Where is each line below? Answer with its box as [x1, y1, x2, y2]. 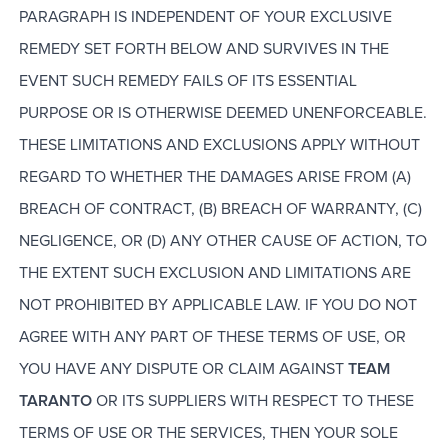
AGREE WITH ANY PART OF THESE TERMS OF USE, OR [18, 329, 406, 346]
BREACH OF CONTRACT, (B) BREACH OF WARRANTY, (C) [18, 201, 422, 218]
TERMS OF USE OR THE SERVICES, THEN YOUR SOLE [18, 425, 398, 442]
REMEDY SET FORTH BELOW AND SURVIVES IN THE [18, 41, 389, 58]
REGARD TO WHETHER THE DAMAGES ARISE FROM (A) [18, 169, 411, 186]
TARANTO [18, 393, 92, 410]
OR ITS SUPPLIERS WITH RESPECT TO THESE [95, 393, 414, 410]
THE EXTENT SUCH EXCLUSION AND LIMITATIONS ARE [18, 265, 411, 282]
